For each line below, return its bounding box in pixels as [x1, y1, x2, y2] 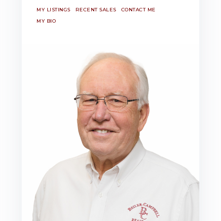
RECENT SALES [75, 6, 116, 13]
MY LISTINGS [37, 6, 71, 13]
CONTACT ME [121, 6, 156, 13]
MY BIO [37, 17, 56, 24]
